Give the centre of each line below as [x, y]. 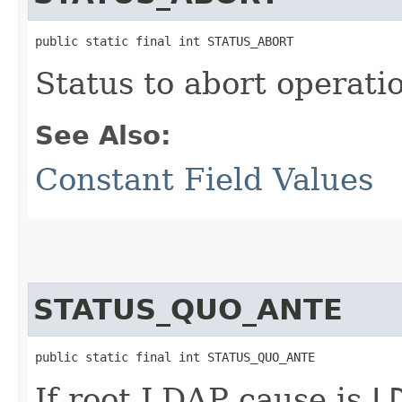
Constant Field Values [204, 179]
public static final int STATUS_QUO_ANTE [175, 357]
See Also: [103, 135]
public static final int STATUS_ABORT [164, 41]
